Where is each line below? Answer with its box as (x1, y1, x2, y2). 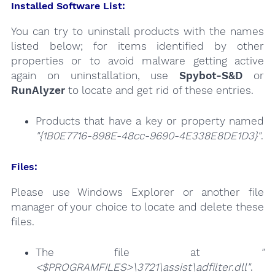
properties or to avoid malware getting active (10, 55, 265, 67)
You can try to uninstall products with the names (10, 25, 265, 37)
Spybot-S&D (179, 69, 243, 82)
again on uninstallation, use (10, 69, 180, 82)
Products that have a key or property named (35, 114, 265, 127)
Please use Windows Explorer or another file (10, 186, 265, 199)
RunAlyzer (10, 84, 65, 96)
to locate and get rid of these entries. (64, 84, 254, 96)
